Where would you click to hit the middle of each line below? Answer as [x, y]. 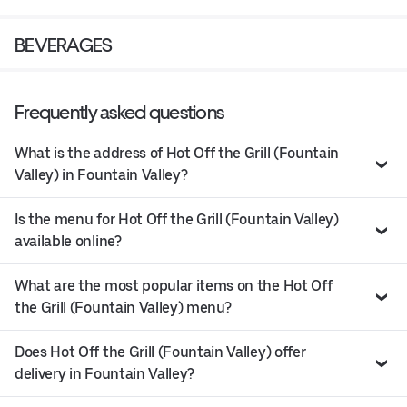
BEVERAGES [64, 45]
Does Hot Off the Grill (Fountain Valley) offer [160, 352]
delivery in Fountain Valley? [105, 374]
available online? [68, 242]
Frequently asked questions [119, 113]
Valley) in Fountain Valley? [101, 175]
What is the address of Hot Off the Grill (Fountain [177, 154]
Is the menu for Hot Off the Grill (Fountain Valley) [177, 220]
